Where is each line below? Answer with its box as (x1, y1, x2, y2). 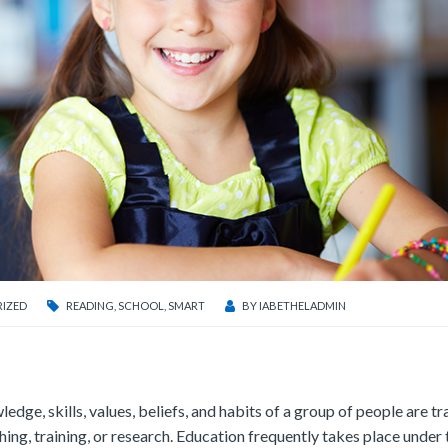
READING (66, 299, 114, 313)
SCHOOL (118, 299, 164, 313)
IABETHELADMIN (259, 299, 346, 313)
